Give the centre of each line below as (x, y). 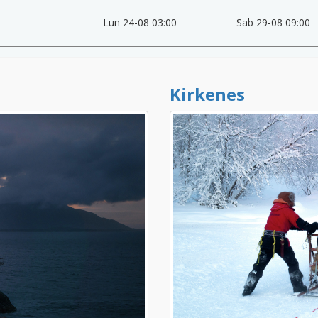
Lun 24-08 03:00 (139, 22)
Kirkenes (207, 94)
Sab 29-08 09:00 (274, 22)
